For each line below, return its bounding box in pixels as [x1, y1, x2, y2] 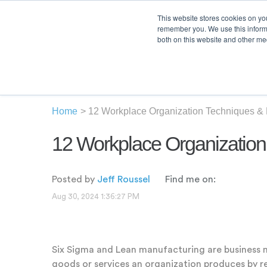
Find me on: [165, 175, 216, 184]
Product [187, 41, 226, 52]
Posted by [52, 175, 95, 184]
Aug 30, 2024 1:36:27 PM [52, 193, 139, 200]
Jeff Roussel [97, 175, 150, 184]
